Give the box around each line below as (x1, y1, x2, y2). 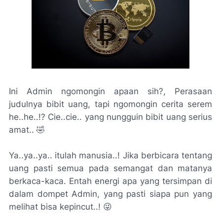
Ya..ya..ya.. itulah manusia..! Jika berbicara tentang (9, 150, 212, 160)
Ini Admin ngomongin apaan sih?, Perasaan (9, 86, 212, 96)
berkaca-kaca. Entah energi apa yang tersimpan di (9, 176, 212, 186)
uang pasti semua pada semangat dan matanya (9, 163, 212, 173)
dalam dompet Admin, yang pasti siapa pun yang (9, 189, 212, 199)
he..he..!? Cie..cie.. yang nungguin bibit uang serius (9, 112, 212, 122)
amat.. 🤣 (9, 125, 45, 135)
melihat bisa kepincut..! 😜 (9, 202, 112, 212)
